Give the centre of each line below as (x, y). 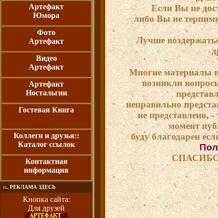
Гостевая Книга (46, 109)
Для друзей (46, 208)
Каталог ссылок (46, 144)
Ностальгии (46, 92)
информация (46, 170)
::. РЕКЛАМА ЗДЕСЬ (29, 187)
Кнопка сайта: (46, 199)
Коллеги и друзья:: (46, 135)
